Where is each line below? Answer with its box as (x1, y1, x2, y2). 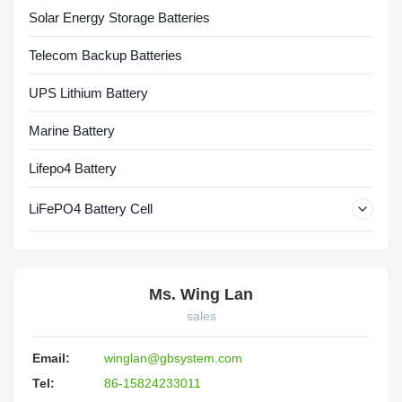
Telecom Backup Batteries (29, 47, 182, 63)
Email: (32, 350, 70, 365)
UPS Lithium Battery (29, 84, 148, 100)
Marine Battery (29, 122, 115, 138)
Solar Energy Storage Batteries (29, 9, 210, 25)
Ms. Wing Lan (149, 284, 253, 303)
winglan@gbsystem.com (104, 350, 242, 365)
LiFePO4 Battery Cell (29, 201, 153, 217)
